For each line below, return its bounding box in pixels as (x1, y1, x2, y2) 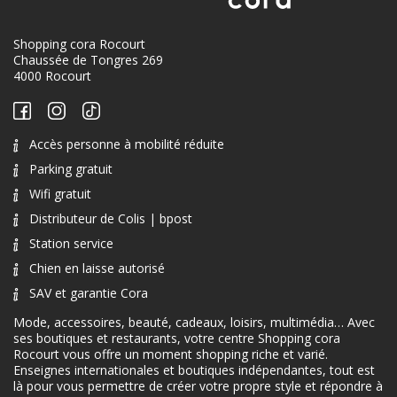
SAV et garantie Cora (29, 284, 148, 302)
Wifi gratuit (29, 185, 91, 203)
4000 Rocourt (13, 67, 91, 85)
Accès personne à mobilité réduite (29, 136, 224, 153)
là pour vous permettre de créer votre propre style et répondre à (13, 378, 383, 395)
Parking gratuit (29, 160, 113, 178)
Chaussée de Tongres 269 (13, 51, 163, 69)
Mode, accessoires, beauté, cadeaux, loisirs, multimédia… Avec (13, 314, 375, 331)
